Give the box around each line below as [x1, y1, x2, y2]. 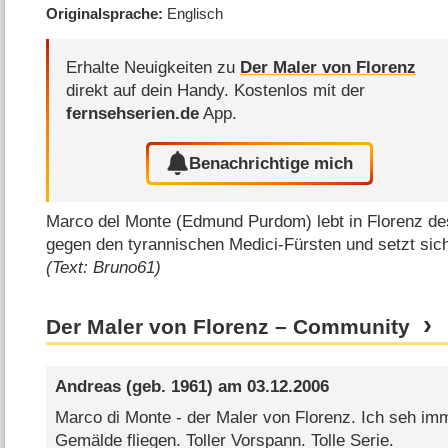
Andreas [54, 376, 121, 396]
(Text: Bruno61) [46, 258, 162, 278]
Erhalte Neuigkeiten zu [66, 58, 241, 78]
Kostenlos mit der [234, 81, 366, 101]
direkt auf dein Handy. [66, 81, 235, 101]
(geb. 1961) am [120, 376, 247, 396]
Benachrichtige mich [189, 153, 354, 173]
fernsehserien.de [66, 104, 200, 124]
